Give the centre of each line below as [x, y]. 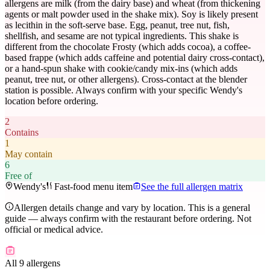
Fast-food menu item [93, 187]
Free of [18, 176]
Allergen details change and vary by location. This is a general [132, 208]
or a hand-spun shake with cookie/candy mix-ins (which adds [121, 69]
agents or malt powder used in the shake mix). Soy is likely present [131, 14]
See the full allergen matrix [192, 187]
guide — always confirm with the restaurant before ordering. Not [128, 219]
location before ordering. [52, 101]
